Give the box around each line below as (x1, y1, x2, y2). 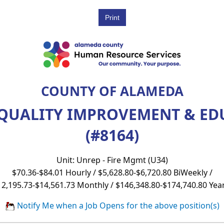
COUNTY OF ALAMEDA (40, 81, 183, 100)
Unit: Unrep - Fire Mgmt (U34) (56, 154, 168, 165)
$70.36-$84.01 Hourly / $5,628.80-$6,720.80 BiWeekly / (11, 166, 212, 178)
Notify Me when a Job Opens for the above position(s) (14, 199, 219, 211)
